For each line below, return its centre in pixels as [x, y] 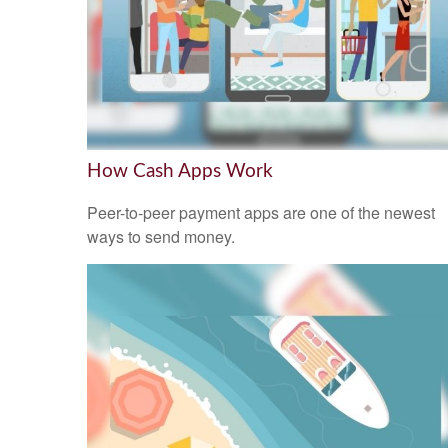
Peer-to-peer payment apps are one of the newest [261, 213]
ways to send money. [161, 237]
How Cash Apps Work [180, 171]
